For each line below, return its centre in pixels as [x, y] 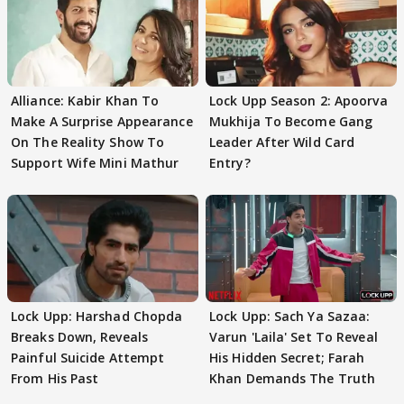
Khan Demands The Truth [293, 378]
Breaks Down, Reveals [79, 337]
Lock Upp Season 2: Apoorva [298, 100]
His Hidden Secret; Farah [287, 358]
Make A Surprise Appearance [102, 121]
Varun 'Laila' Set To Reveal [294, 337]
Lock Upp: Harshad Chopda [97, 316]
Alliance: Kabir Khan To [85, 100]
